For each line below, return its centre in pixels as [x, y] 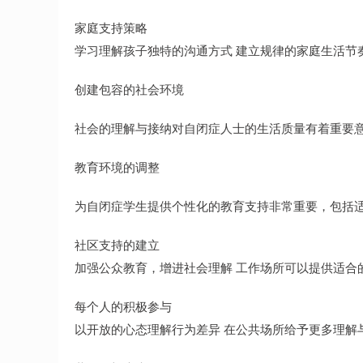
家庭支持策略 [111, 27]
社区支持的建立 [117, 244]
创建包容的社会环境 [129, 89]
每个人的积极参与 [123, 306]
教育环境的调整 [117, 167]
